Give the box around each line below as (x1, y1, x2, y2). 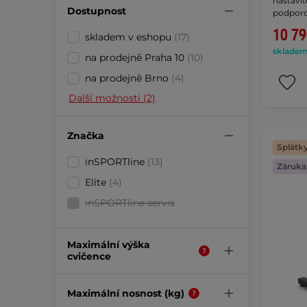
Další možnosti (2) (69, 92, 156, 104)
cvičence (67, 250, 111, 262)
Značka (67, 129, 104, 142)
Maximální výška (67, 238, 150, 251)
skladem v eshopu (85, 31, 174, 43)
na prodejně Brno (85, 72, 171, 84)
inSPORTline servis (85, 197, 175, 209)
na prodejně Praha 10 (85, 51, 187, 64)
